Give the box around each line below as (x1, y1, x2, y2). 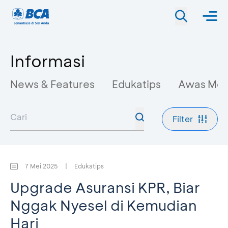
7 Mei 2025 (25, 162, 58, 170)
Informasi (10, 50, 85, 71)
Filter (173, 113, 193, 124)
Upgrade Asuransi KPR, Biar (10, 178, 200, 196)
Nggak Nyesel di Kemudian (10, 196, 197, 214)
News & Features (10, 77, 95, 91)
